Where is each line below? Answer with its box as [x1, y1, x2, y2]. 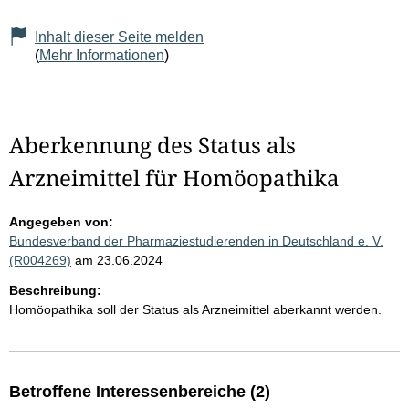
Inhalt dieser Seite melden [35, 29, 204, 46]
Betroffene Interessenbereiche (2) [9, 383, 270, 402]
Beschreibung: [9, 283, 101, 299]
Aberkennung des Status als [9, 130, 296, 161]
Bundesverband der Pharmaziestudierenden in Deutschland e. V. [9, 234, 383, 249]
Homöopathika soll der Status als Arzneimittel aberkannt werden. [9, 302, 382, 318]
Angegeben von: [9, 215, 113, 230]
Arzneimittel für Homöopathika [9, 163, 340, 194]
